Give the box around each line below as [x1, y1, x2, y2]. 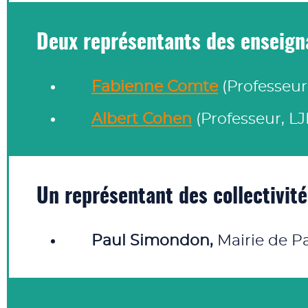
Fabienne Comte [91, 79, 218, 94]
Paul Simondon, [91, 233, 217, 248]
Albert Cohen [91, 111, 192, 126]
